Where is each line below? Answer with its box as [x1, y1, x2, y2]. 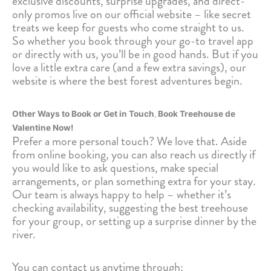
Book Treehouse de [158, 109, 235, 119]
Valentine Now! [12, 123, 73, 133]
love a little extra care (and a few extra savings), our [12, 59, 246, 77]
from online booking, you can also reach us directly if [12, 146, 255, 164]
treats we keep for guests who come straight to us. [12, 19, 244, 37]
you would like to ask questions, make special [12, 159, 218, 177]
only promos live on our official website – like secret [12, 5, 251, 24]
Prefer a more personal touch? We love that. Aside [12, 132, 247, 151]
